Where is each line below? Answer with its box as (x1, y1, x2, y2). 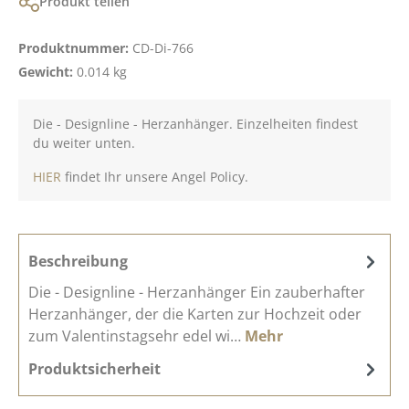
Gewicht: (18, 62, 77, 80)
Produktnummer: (18, 38, 132, 57)
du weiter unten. (33, 133, 135, 152)
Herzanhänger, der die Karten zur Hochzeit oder (28, 303, 362, 324)
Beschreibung (28, 250, 128, 271)
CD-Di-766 (132, 38, 194, 57)
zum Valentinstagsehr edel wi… (28, 325, 245, 346)
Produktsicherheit (28, 358, 161, 379)
